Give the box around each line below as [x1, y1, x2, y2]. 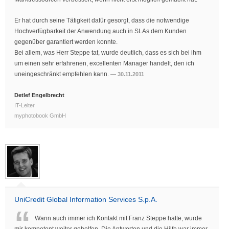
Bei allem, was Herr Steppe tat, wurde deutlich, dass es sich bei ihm [14, 49, 201, 57]
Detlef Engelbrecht [14, 92, 64, 99]
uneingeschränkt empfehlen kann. [14, 71, 110, 78]
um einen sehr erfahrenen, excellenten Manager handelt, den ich [14, 60, 194, 67]
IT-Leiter [14, 102, 35, 109]
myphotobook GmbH [14, 112, 66, 119]
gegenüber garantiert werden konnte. [14, 38, 118, 46]
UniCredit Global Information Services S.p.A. [14, 195, 157, 204]
